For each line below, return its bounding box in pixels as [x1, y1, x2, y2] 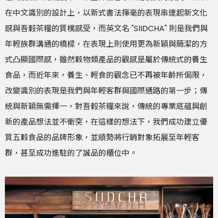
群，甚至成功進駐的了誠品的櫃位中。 [5, 147, 137, 159]
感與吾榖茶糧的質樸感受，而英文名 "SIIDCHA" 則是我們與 [5, 22, 208, 34]
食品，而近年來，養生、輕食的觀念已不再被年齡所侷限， [5, 69, 207, 81]
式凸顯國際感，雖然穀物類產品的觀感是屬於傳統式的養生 [5, 54, 207, 65]
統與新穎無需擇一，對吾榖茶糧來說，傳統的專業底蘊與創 [5, 100, 207, 112]
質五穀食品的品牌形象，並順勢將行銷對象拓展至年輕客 [5, 131, 200, 143]
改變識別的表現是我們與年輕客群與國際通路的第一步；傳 [5, 85, 207, 96]
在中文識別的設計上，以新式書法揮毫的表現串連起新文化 [5, 7, 207, 18]
